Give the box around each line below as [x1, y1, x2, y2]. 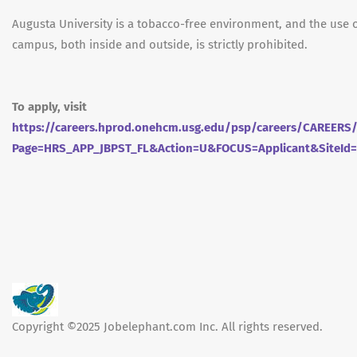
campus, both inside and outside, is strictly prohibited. [12, 37, 308, 52]
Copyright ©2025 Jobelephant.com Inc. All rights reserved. [12, 320, 323, 334]
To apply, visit [12, 100, 87, 114]
